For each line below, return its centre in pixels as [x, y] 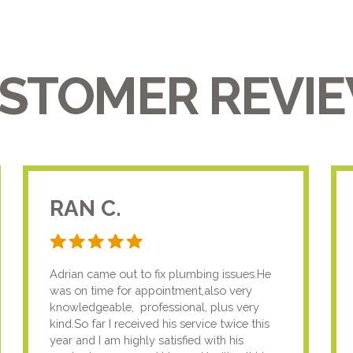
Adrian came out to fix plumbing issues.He [161, 273]
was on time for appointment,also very [151, 290]
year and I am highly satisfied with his [147, 340]
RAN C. [86, 208]
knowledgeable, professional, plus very [155, 307]
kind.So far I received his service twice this [160, 323]
